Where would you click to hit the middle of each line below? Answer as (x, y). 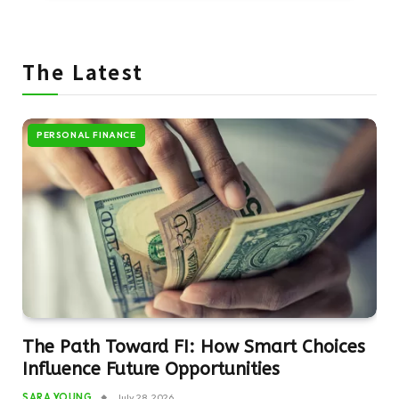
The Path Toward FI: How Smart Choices (194, 346)
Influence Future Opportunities (151, 369)
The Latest (83, 71)
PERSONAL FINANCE (86, 134)
